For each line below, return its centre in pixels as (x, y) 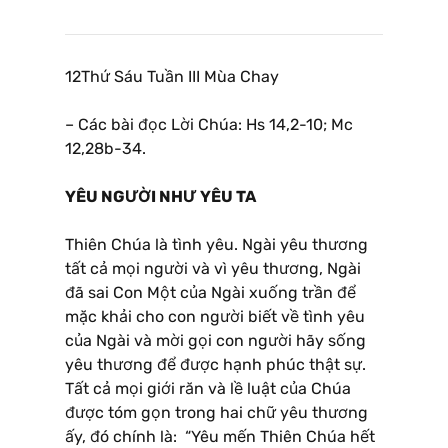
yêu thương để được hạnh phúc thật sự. (215, 364)
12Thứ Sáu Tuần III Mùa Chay (172, 76)
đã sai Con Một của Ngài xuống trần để (210, 292)
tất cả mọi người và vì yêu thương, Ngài (213, 268)
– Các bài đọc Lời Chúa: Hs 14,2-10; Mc (209, 124)
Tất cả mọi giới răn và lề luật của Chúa (208, 388)
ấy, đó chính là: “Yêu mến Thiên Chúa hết (220, 436)
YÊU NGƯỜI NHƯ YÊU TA (160, 196)
